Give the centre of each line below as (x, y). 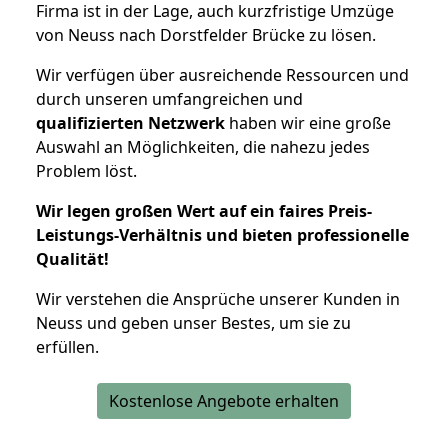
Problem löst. (86, 170)
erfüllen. (67, 346)
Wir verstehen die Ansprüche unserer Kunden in (218, 298)
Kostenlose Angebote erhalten (224, 400)
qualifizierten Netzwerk (130, 122)
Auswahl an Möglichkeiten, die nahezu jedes (203, 146)
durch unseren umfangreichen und (169, 98)
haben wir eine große (308, 122)
